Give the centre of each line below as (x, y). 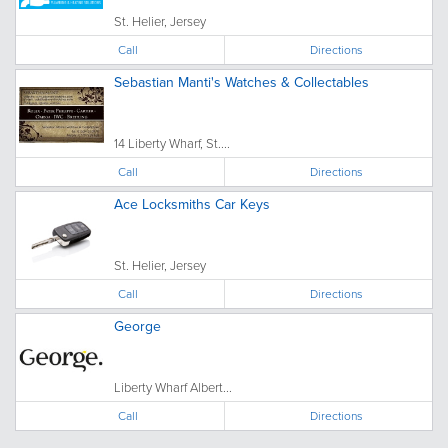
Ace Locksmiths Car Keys (192, 204)
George (137, 326)
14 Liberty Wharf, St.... (172, 143)
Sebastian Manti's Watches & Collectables (241, 82)
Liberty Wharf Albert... (173, 387)
